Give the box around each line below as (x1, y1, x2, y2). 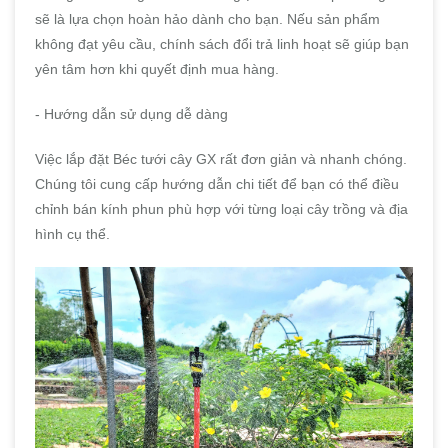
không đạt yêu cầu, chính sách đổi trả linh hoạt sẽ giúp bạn (35, 36, 409, 53)
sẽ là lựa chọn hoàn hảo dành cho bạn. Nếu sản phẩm (35, 11, 380, 28)
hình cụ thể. (35, 226, 110, 243)
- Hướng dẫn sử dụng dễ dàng (35, 106, 228, 123)
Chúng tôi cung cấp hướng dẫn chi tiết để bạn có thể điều (35, 176, 399, 193)
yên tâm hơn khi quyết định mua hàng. (35, 61, 279, 78)
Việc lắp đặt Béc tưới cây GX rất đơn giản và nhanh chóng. (35, 151, 407, 168)
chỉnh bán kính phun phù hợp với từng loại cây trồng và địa (35, 201, 408, 218)
